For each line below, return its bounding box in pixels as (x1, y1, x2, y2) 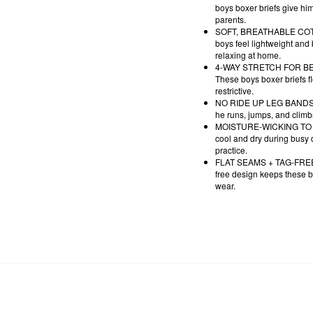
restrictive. (215, 85, 262, 97)
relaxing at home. (215, 49, 289, 61)
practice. (215, 144, 256, 156)
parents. (215, 13, 254, 26)
